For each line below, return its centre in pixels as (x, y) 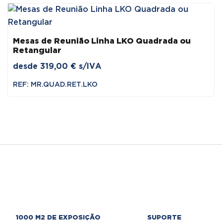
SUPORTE (164, 218)
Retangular (37, 51)
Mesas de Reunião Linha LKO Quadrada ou (102, 41)
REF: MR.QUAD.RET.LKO (55, 84)
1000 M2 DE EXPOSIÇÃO (58, 218)
